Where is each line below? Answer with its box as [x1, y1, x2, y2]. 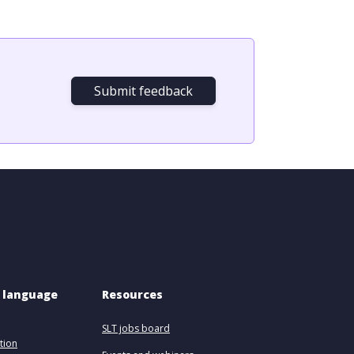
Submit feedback [94, 82, 193, 100]
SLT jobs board [102, 322, 170, 335]
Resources [102, 287, 163, 302]
